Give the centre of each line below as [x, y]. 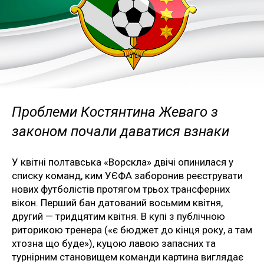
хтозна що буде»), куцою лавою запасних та [114, 243]
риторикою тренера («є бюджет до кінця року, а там [132, 230]
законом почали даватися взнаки [121, 131]
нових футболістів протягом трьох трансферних [121, 189]
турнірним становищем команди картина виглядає [128, 257]
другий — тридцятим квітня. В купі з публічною [118, 216]
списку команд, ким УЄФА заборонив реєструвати [127, 175]
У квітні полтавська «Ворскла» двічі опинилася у [123, 162]
